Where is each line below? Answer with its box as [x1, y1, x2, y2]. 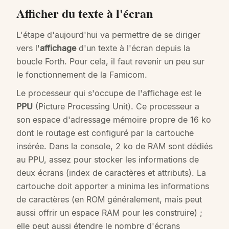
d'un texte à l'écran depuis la [76, 43, 190, 54]
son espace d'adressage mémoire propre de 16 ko [16, 114, 211, 125]
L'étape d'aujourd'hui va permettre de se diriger [16, 30, 200, 40]
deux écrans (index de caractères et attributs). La [16, 168, 206, 178]
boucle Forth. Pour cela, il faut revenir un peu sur [16, 56, 204, 67]
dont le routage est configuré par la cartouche [16, 128, 194, 139]
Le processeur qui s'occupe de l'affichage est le [16, 88, 201, 99]
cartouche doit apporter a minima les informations [16, 181, 209, 192]
